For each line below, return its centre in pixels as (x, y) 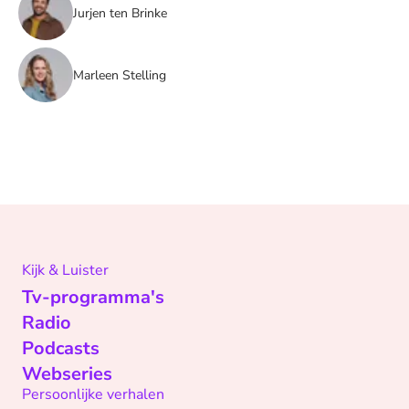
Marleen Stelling (120, 75)
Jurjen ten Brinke (120, 13)
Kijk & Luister (65, 271)
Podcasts (61, 349)
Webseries (67, 374)
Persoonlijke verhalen (93, 395)
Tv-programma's (93, 298)
